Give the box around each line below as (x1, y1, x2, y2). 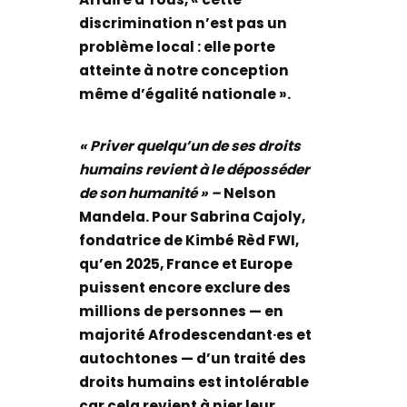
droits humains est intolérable (79, 372, 310, 392)
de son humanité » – (79, 183, 224, 203)
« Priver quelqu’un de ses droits (79, 135, 302, 155)
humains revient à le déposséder (79, 159, 311, 179)
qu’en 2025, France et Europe (79, 253, 293, 273)
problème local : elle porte (79, 36, 276, 56)
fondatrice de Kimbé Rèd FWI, (79, 230, 300, 250)
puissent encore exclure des (79, 277, 292, 297)
